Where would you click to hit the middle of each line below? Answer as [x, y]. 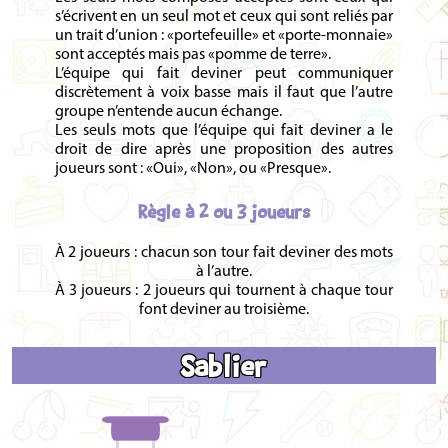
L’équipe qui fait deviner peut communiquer [224, 73]
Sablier [224, 365]
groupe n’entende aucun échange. [168, 111]
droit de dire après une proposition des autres [224, 149]
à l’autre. [223, 272]
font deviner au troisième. [223, 310]
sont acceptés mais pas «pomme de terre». [192, 54]
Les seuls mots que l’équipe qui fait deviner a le [224, 130]
